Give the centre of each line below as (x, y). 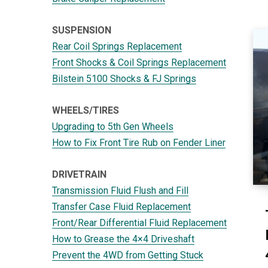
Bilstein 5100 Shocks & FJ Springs (124, 78)
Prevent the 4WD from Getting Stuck (128, 255)
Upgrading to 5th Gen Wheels (113, 126)
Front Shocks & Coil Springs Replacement (139, 62)
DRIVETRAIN (79, 174)
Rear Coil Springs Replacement (117, 46)
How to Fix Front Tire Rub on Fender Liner (139, 142)
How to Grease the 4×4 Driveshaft (123, 239)
